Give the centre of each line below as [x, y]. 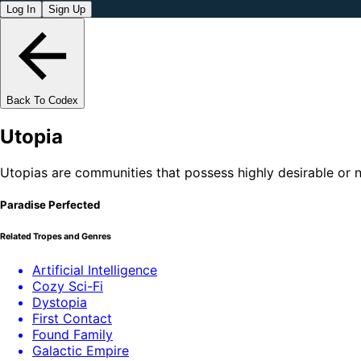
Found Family [73, 334]
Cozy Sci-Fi [68, 286]
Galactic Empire [81, 350]
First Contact [72, 318]
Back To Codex [42, 100]
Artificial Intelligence [95, 270]
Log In [21, 9]
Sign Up [67, 9]
